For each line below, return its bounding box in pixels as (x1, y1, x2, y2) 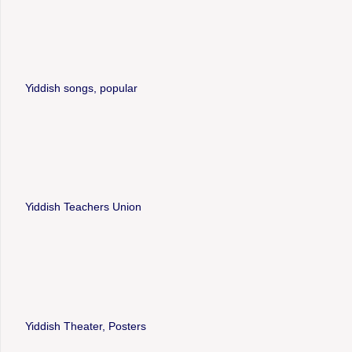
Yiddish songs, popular (24, 82, 137, 94)
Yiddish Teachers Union (24, 200, 141, 214)
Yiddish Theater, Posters (24, 319, 146, 332)
